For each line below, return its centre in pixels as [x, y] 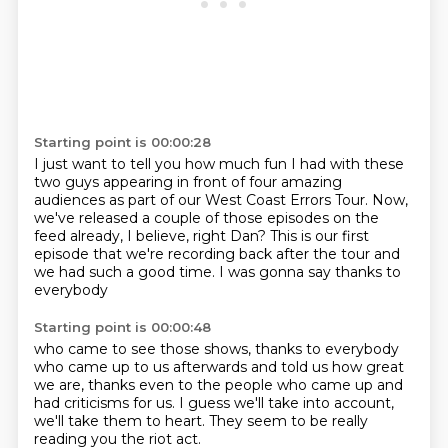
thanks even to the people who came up [232, 385]
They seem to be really [288, 421]
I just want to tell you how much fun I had [181, 164]
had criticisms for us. [106, 403]
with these [366, 164]
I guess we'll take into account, [286, 403]
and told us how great [327, 367]
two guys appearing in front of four [157, 182]
